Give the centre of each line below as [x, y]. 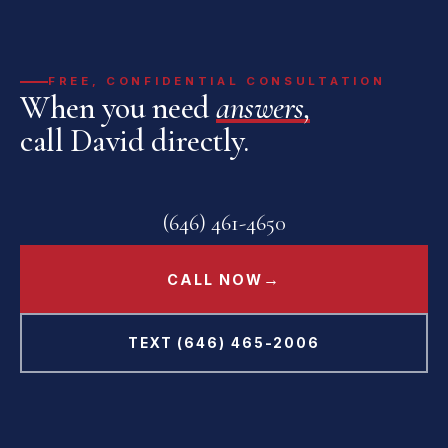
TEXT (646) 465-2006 [224, 342]
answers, [263, 108]
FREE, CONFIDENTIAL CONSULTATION [217, 81]
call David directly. [134, 141]
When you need [118, 108]
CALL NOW [215, 279]
